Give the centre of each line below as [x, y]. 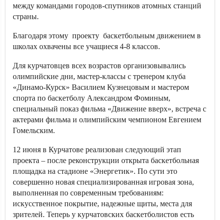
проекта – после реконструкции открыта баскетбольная [106, 160]
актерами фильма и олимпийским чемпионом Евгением [107, 120]
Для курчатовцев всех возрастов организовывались [99, 66]
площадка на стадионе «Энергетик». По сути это [95, 171]
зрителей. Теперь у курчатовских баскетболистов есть [103, 214]
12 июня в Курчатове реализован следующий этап [97, 150]
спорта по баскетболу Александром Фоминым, [92, 98]
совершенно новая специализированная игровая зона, [103, 182]
